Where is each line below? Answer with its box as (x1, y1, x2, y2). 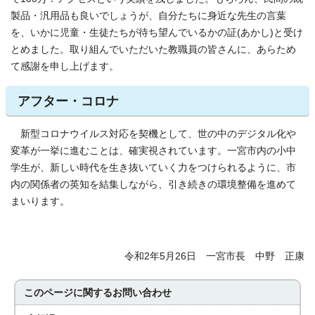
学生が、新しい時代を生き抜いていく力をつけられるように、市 (11, 162, 296, 173)
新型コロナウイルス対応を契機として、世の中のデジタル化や (11, 128, 296, 139)
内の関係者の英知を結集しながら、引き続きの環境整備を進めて (11, 179, 296, 190)
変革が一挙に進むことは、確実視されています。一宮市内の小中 (11, 145, 296, 156)
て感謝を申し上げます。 (11, 60, 119, 72)
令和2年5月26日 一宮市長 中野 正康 (124, 250, 304, 262)
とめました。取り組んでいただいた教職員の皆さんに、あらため (11, 44, 296, 55)
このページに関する (24, 287, 113, 298)
